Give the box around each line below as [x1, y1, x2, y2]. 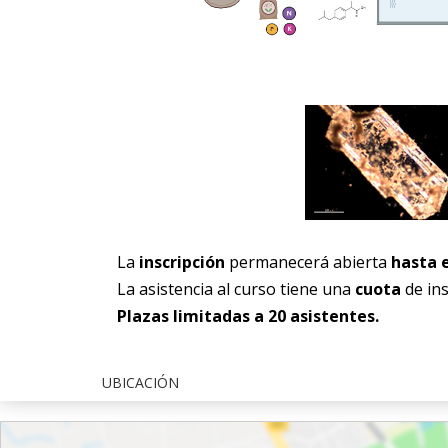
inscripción [139, 251, 229, 273]
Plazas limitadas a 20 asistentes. [117, 305, 379, 327]
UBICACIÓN [102, 372, 179, 392]
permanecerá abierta [229, 251, 387, 273]
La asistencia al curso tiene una [117, 278, 355, 300]
